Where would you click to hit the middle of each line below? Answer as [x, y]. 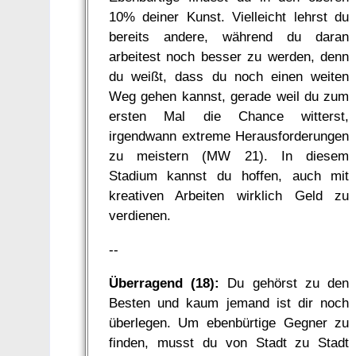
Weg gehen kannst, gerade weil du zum [229, 97]
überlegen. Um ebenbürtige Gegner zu [229, 323]
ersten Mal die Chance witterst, [229, 116]
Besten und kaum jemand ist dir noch [229, 303]
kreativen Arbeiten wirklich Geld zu [229, 196]
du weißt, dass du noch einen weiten [229, 77]
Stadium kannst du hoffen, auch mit [229, 176]
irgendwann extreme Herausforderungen [229, 136]
